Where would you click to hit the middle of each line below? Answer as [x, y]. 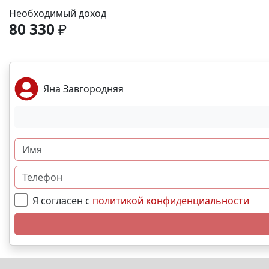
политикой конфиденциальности [171, 201]
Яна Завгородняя [83, 89]
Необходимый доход [58, 13]
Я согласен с [62, 201]
